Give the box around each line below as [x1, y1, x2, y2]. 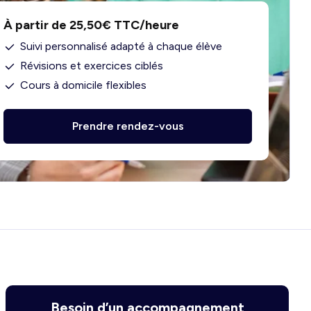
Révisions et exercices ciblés [20, 59, 163, 72]
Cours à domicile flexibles [20, 78, 146, 92]
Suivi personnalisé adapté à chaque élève [20, 40, 222, 53]
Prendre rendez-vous [72, 119, 184, 133]
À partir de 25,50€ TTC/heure [3, 17, 179, 33]
